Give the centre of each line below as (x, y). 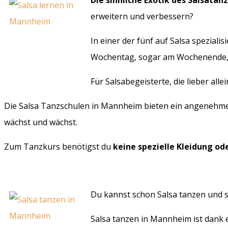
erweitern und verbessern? (142, 17)
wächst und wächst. (41, 122)
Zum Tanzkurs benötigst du (59, 147)
